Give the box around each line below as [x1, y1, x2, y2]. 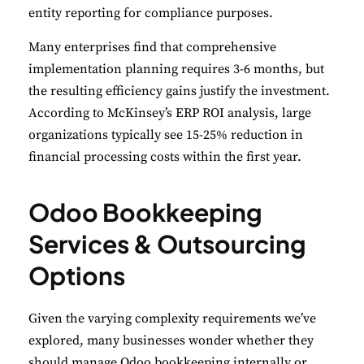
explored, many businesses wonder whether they [28, 332, 314, 349]
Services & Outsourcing [28, 228, 306, 260]
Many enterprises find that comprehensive [28, 39, 276, 56]
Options [28, 260, 125, 292]
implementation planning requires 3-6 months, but [28, 61, 324, 78]
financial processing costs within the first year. [28, 149, 301, 166]
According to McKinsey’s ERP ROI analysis [28, 105, 275, 122]
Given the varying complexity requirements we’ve [28, 310, 316, 327]
